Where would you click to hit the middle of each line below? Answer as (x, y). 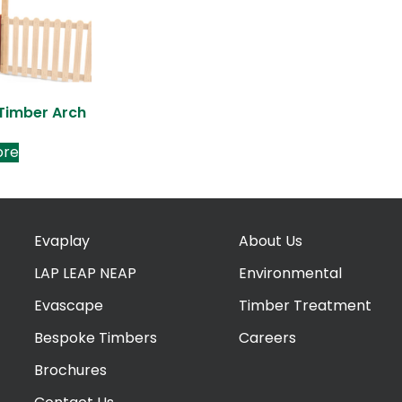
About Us (271, 240)
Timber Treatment (305, 305)
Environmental (290, 273)
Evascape (69, 305)
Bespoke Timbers (96, 337)
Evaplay (62, 240)
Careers (267, 337)
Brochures (70, 370)
